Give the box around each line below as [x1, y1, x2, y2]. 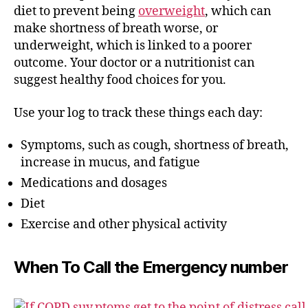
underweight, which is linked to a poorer [14, 38, 252, 54]
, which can [205, 3, 272, 19]
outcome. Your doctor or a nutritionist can [14, 55, 255, 71]
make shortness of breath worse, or [14, 21, 218, 36]
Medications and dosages [21, 175, 167, 191]
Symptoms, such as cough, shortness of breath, [21, 137, 289, 153]
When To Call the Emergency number [14, 257, 289, 277]
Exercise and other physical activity [21, 217, 238, 232]
